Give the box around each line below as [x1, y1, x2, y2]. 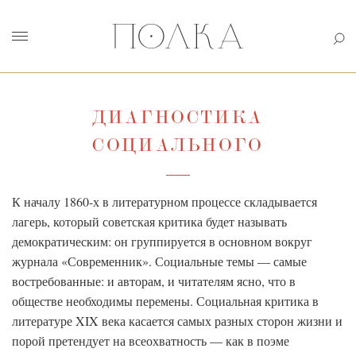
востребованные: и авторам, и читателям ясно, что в [12, 273, 296, 289]
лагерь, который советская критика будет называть [12, 213, 287, 230]
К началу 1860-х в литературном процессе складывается [12, 193, 317, 210]
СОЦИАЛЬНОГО [91, 137, 265, 155]
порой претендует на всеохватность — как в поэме [12, 332, 289, 349]
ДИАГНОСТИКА [91, 110, 265, 127]
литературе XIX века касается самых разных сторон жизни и [12, 312, 342, 329]
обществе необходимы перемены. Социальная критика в [12, 292, 319, 309]
